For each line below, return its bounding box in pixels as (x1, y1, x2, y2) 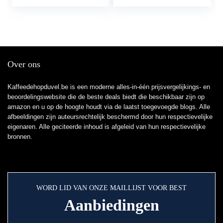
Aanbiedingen (64, 196, 159, 215)
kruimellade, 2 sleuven (19, 29, 91, 38)
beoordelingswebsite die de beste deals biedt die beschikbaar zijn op (7, 93, 205, 101)
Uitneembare (19, 19, 60, 28)
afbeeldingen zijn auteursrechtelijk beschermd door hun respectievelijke (7, 113, 213, 121)
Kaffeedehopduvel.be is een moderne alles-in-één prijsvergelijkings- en (7, 83, 210, 91)
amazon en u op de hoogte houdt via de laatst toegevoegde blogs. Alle (7, 103, 210, 111)
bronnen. (7, 133, 32, 141)
